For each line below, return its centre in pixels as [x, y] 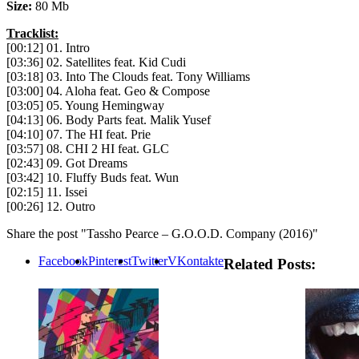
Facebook [63, 260]
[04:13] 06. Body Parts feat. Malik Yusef [109, 119]
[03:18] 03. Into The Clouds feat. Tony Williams [128, 76]
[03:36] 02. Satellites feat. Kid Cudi [96, 62]
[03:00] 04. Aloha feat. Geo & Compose [108, 91]
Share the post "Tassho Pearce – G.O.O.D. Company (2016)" [162, 233]
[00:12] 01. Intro [48, 47]
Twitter [149, 260]
